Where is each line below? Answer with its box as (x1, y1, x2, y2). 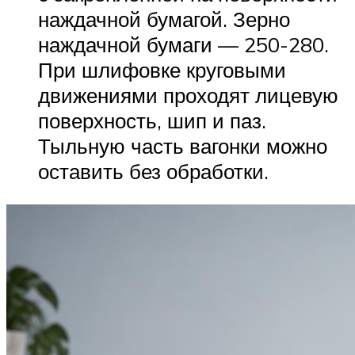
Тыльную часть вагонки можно (38, 133, 327, 159)
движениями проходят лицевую (38, 82, 338, 109)
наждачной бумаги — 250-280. (38, 32, 329, 58)
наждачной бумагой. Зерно (38, 6, 290, 32)
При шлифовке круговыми (38, 57, 286, 83)
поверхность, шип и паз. (38, 108, 266, 134)
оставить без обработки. (38, 158, 269, 185)
